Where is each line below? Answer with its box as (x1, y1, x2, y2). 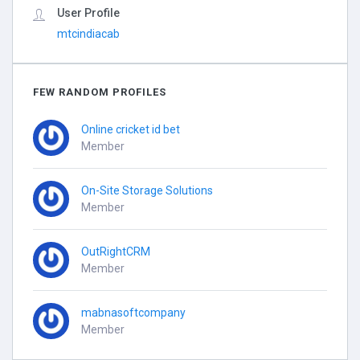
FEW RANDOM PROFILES (33, 86, 166, 98)
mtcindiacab (57, 27, 120, 40)
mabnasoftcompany (81, 305, 186, 319)
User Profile (57, 6, 120, 19)
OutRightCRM (81, 244, 150, 258)
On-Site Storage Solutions (81, 183, 213, 197)
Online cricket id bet (81, 122, 180, 136)
